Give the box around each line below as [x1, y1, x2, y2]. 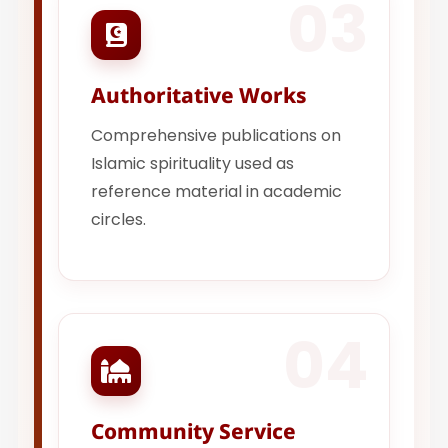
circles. [91, 207, 147, 231]
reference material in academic [91, 179, 343, 203]
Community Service [91, 417, 297, 446]
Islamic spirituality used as [91, 151, 295, 175]
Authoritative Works [91, 80, 308, 109]
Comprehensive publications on [91, 123, 342, 147]
